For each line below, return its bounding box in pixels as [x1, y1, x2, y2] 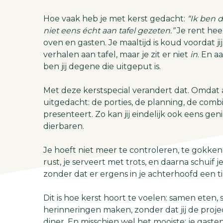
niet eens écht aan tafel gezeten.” [43, 26, 175, 35]
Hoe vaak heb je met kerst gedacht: [43, 14, 187, 23]
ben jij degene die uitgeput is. [43, 62, 161, 71]
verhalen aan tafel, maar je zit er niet [43, 50, 190, 59]
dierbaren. [43, 121, 84, 131]
